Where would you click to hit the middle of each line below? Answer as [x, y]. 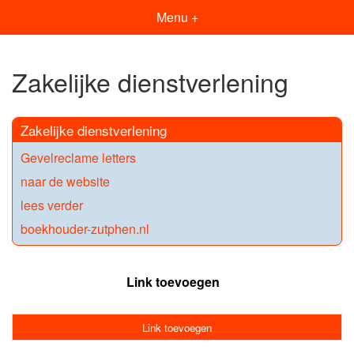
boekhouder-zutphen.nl [85, 228]
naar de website [65, 181]
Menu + [177, 17]
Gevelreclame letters [78, 157]
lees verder [52, 205]
